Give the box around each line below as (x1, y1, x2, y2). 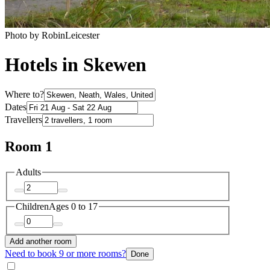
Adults (16, 167, 41, 178)
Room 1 (5, 139, 52, 155)
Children (16, 201, 49, 212)
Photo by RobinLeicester (5, 30, 99, 40)
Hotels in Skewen (5, 54, 146, 76)
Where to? (5, 89, 44, 100)
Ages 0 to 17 (49, 201, 98, 212)
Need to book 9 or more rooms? (5, 248, 126, 259)
